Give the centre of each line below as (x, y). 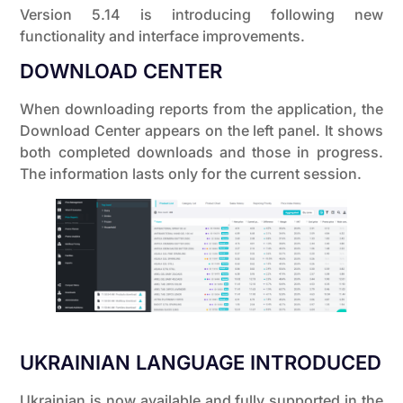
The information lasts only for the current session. (191, 174)
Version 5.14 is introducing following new (201, 14)
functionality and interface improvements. (163, 36)
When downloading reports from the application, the (201, 109)
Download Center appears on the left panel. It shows (201, 131)
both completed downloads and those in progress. (201, 152)
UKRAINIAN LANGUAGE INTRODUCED (201, 363)
